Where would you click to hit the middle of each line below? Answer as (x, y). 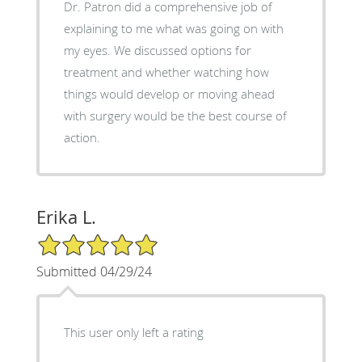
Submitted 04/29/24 (94, 271)
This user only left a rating (133, 332)
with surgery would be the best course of (175, 115)
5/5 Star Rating (76, 239)
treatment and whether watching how (166, 72)
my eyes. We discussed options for (157, 50)
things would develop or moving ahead (169, 93)
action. (82, 137)
